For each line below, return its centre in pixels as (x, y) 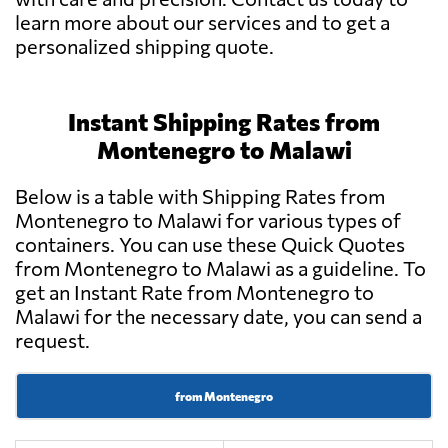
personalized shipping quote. (144, 46)
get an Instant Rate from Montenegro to (194, 292)
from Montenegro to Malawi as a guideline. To (220, 268)
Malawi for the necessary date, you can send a (218, 316)
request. (52, 340)
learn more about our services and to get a (202, 22)
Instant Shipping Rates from (224, 122)
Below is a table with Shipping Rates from (200, 196)
